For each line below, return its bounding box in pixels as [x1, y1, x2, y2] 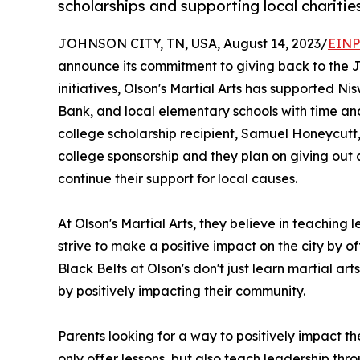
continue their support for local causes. [58, 170, 297, 187]
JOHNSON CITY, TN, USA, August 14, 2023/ [58, 35, 328, 52]
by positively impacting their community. [58, 283, 305, 300]
